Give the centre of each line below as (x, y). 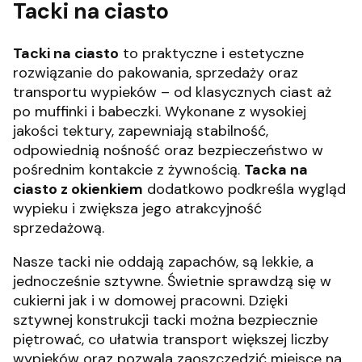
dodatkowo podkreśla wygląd (244, 189)
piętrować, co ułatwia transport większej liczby (171, 339)
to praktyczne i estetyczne (211, 53)
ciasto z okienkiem (78, 189)
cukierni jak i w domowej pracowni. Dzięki (150, 300)
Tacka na (276, 169)
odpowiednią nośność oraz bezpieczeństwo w (168, 150)
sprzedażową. (59, 227)
